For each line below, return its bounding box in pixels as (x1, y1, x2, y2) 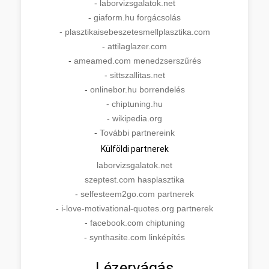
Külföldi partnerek (100, 144, 169, 154)
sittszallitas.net (109, 70, 165, 80)
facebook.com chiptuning (89, 217, 185, 228)
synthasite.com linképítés (89, 232, 185, 242)
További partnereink (100, 127, 175, 138)
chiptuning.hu (112, 98, 163, 109)
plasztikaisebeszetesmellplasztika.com (64, 26, 210, 37)
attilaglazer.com (107, 41, 167, 51)
